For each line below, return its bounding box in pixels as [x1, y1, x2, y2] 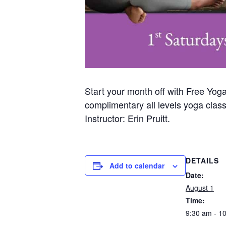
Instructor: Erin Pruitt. [85, 111, 170, 125]
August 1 [186, 182, 214, 193]
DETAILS [186, 155, 219, 165]
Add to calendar [109, 160, 164, 171]
